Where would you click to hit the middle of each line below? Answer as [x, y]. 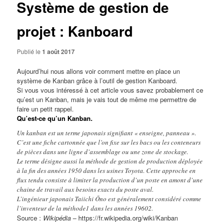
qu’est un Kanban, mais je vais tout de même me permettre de [107, 100]
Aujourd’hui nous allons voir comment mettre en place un [99, 71]
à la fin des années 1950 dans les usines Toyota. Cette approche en [107, 170]
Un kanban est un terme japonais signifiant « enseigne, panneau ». [107, 133]
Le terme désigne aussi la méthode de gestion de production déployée [110, 161]
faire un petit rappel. [46, 109]
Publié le [30, 52]
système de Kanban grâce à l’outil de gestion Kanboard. [97, 81]
